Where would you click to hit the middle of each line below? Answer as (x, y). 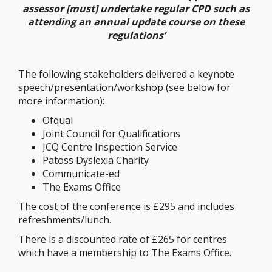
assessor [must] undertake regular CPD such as (136, 8)
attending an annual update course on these (136, 22)
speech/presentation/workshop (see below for (124, 87)
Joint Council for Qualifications (111, 134)
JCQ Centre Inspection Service (110, 147)
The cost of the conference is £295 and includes (126, 206)
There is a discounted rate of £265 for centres (123, 239)
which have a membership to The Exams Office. (125, 253)
